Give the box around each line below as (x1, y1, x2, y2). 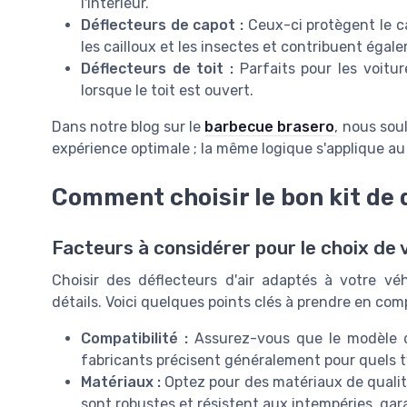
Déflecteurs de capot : (81, 15, 244, 34)
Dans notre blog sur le (52, 117, 205, 135)
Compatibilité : (81, 330, 188, 348)
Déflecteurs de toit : (81, 59, 233, 77)
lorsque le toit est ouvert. (81, 81, 253, 99)
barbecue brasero (204, 117, 335, 135)
